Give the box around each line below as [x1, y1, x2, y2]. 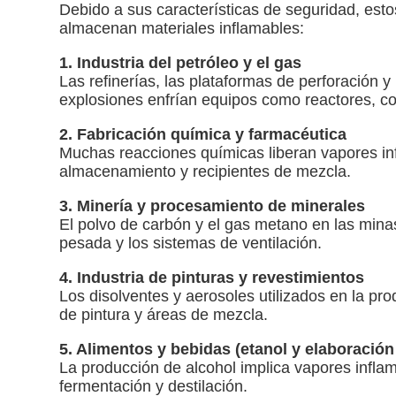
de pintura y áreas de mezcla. [59, 306, 278, 324]
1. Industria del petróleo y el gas [59, 54, 311, 72]
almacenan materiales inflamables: [59, 19, 314, 38]
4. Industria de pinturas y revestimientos [59, 269, 365, 287]
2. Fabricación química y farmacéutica [59, 126, 347, 144]
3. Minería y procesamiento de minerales [59, 197, 366, 216]
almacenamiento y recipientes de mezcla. [59, 163, 361, 181]
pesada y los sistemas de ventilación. [59, 234, 331, 253]
